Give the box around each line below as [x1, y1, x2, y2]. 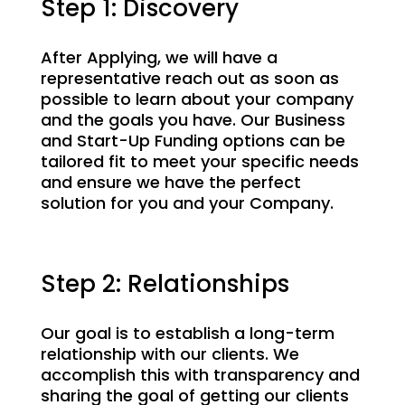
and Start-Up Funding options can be [40, 129, 345, 152]
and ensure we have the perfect [40, 171, 301, 193]
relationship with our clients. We [40, 343, 299, 365]
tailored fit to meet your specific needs [40, 150, 359, 173]
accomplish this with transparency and [40, 363, 360, 386]
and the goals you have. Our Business [40, 108, 345, 131]
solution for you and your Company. [40, 192, 334, 214]
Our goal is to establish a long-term [40, 322, 334, 344]
